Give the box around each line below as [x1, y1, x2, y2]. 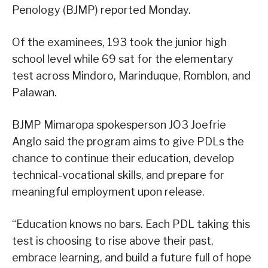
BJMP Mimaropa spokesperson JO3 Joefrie [12, 118, 226, 132]
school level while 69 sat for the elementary [12, 53, 233, 66]
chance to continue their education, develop [12, 152, 234, 165]
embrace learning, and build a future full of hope [12, 251, 251, 264]
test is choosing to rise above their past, [12, 234, 214, 248]
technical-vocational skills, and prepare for [12, 169, 224, 182]
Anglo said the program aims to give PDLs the [12, 135, 244, 148]
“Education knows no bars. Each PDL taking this [12, 218, 250, 231]
